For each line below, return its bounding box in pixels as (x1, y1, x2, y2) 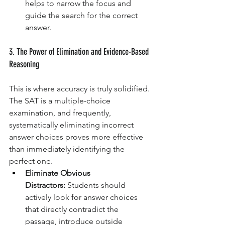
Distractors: (25, 180, 65, 190)
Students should (65, 180, 128, 190)
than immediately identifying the (9, 144, 127, 154)
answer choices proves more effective (9, 132, 145, 142)
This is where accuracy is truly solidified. (9, 84, 152, 94)
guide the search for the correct (25, 11, 140, 21)
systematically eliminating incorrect (9, 120, 136, 130)
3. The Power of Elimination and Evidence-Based (9, 46, 151, 58)
